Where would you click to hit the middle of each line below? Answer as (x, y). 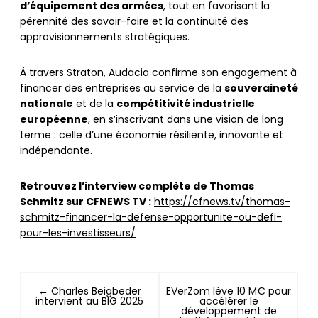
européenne (54, 120)
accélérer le (229, 302)
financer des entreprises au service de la (122, 89)
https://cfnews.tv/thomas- (222, 202)
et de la (95, 104)
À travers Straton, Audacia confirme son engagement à (158, 73)
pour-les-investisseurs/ (78, 234)
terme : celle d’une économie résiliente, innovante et (152, 136)
